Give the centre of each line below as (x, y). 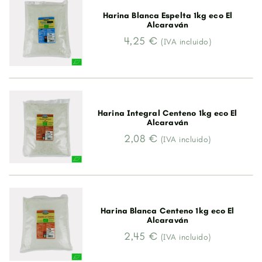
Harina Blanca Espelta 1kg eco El (167, 16)
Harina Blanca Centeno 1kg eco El (168, 211)
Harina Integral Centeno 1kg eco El (168, 113)
